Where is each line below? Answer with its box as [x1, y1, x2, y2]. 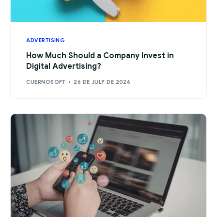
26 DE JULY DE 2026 [74, 78, 131, 86]
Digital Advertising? [26, 61, 102, 71]
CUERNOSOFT [26, 78, 66, 86]
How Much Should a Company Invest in [26, 50, 174, 61]
